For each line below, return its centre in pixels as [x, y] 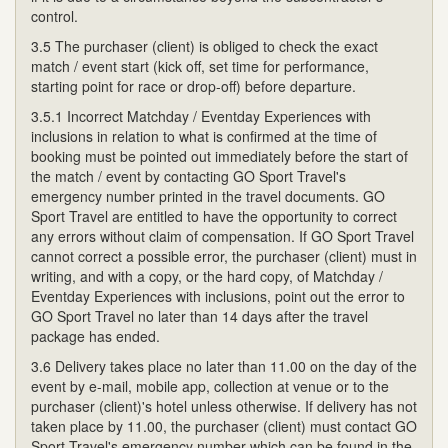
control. [54, 15]
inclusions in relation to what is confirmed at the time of [204, 135]
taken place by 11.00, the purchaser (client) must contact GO [224, 425]
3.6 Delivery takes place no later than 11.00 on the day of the [224, 365]
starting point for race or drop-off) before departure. [193, 85]
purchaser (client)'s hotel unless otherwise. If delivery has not [224, 405]
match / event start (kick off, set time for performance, [200, 65]
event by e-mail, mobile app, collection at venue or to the [210, 385]
